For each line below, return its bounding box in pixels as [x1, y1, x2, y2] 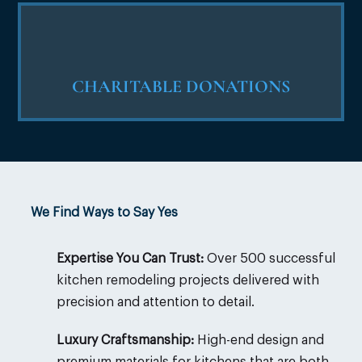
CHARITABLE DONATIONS [72, 75, 290, 97]
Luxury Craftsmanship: [56, 333, 194, 347]
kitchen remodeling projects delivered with [56, 273, 319, 287]
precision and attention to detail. [56, 295, 255, 309]
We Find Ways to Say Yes [30, 205, 178, 219]
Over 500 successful [203, 251, 335, 265]
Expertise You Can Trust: [56, 251, 204, 265]
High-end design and [193, 333, 324, 347]
